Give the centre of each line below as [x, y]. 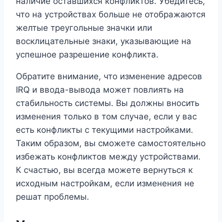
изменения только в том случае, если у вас [106, 116]
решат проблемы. [53, 196]
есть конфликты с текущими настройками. [105, 130]
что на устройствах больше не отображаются [111, 14]
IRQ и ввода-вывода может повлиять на [100, 89]
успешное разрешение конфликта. [87, 54]
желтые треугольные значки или [84, 28]
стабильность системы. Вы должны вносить [108, 103]
